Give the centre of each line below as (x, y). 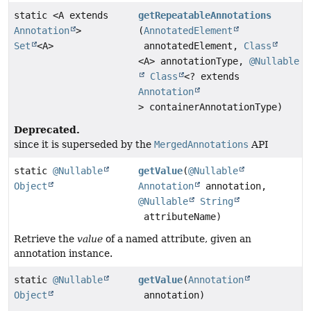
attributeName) (180, 217)
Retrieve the (45, 239)
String (217, 202)
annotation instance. (63, 254)
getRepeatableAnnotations (205, 16)
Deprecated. (47, 130)
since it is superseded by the (84, 145)
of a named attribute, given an (177, 239)
